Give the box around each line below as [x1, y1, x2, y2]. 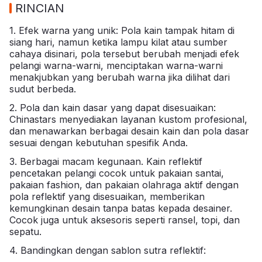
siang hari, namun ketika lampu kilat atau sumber [9, 36, 227, 48]
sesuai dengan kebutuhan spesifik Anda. [9, 136, 188, 149]
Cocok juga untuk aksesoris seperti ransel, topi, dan [9, 213, 240, 226]
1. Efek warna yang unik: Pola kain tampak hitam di [9, 24, 235, 36]
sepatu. [9, 225, 42, 237]
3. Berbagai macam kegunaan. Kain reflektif [9, 155, 202, 167]
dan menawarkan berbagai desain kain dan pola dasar [9, 125, 249, 137]
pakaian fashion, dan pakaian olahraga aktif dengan [9, 178, 239, 191]
